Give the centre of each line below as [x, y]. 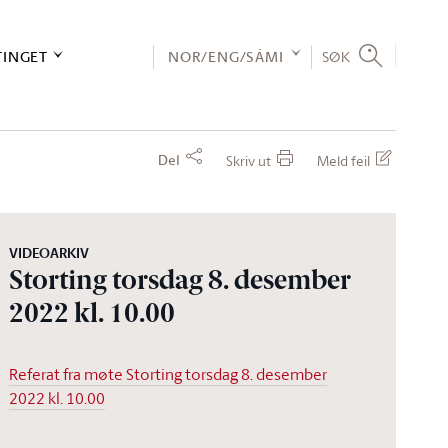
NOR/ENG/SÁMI [225, 56]
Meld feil [343, 160]
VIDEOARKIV [49, 253]
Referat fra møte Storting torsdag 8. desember [168, 374]
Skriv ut [248, 160]
